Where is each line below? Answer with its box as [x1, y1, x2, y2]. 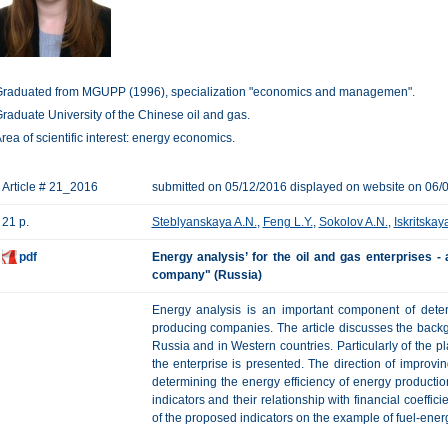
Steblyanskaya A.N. [151, 215, 257, 229]
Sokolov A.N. [318, 215, 388, 229]
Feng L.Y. [262, 215, 313, 229]
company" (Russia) [151, 268, 262, 282]
